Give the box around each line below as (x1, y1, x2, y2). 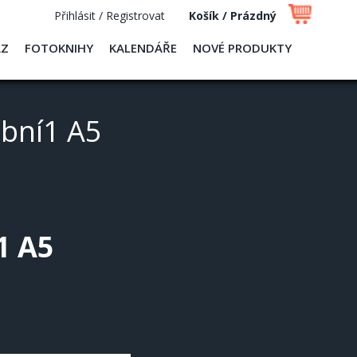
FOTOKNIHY (25, 40, 93, 56)
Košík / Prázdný (189, 8, 277, 23)
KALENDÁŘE (109, 40, 177, 56)
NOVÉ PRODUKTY (193, 40, 292, 56)
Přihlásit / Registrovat (54, 8, 165, 23)
